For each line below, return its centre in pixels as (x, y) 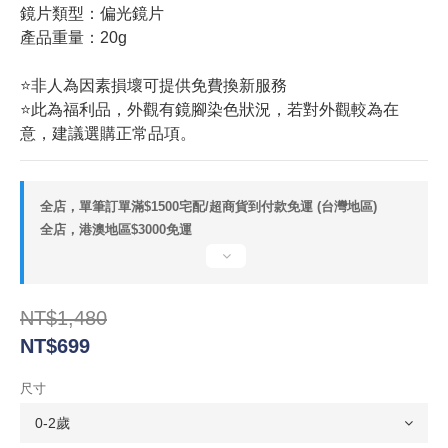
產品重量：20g (73, 37)
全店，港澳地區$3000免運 (116, 229)
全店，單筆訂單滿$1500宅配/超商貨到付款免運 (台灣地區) (208, 206)
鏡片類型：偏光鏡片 (94, 13)
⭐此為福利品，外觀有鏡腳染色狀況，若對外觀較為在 (209, 109)
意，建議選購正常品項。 (108, 133)
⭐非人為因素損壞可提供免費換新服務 (153, 85)
